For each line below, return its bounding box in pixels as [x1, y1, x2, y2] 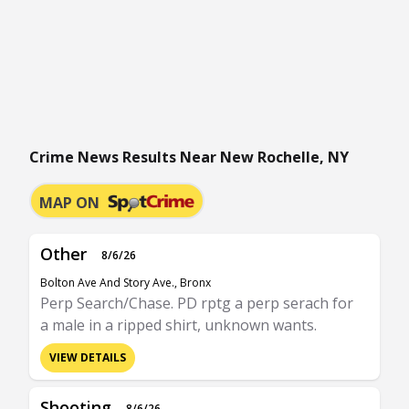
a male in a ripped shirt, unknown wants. [40, 315, 317, 335]
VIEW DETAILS [49, 350, 126, 365]
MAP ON [39, 193, 100, 213]
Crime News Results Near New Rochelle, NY [29, 147, 349, 167]
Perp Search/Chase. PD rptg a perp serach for [40, 293, 353, 313]
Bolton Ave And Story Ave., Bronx [40, 275, 211, 290]
